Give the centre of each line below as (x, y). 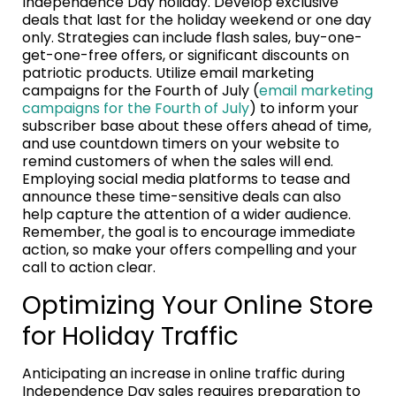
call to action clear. (89, 268)
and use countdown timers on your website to (181, 144)
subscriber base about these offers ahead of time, (197, 126)
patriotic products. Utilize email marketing (168, 73)
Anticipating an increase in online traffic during (183, 374)
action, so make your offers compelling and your (190, 250)
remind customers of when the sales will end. (178, 162)
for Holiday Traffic (130, 337)
